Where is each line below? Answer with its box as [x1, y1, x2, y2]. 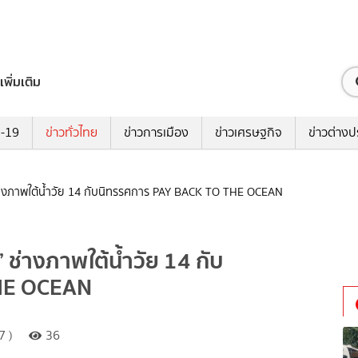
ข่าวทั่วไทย [45, 123, 97, 142]
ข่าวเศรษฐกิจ [214, 123, 282, 142]
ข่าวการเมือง [123, 123, 189, 142]
